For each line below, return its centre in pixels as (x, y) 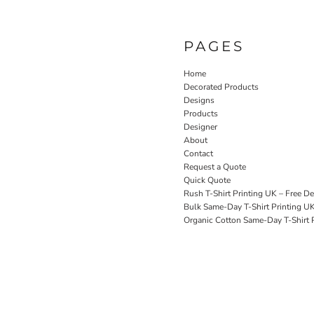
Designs (199, 100)
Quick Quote (207, 180)
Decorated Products (221, 87)
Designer (200, 127)
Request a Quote (215, 166)
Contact (198, 153)
